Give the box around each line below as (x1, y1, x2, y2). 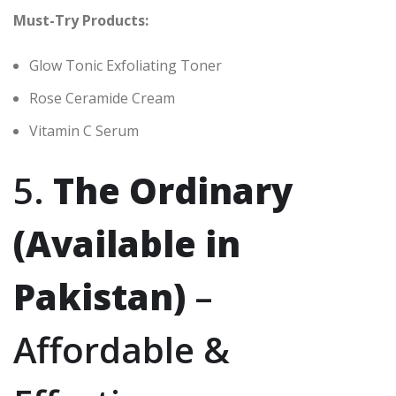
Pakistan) (13, 272, 186, 322)
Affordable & (13, 325, 230, 375)
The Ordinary (53, 166, 293, 216)
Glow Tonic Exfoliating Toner (29, 56, 222, 76)
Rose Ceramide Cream (29, 88, 175, 109)
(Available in (13, 219, 240, 269)
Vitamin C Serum (29, 121, 139, 141)
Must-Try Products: (13, 11, 148, 31)
